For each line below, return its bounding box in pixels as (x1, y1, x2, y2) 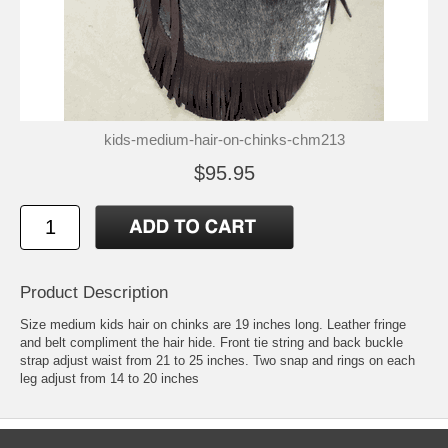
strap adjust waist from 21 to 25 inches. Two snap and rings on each (20, 353, 415, 369)
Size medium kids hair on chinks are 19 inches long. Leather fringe (20, 317, 406, 333)
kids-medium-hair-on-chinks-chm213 (103, 130, 345, 148)
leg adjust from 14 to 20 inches (20, 371, 199, 387)
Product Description (20, 282, 168, 302)
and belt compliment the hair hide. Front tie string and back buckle (20, 335, 403, 351)
